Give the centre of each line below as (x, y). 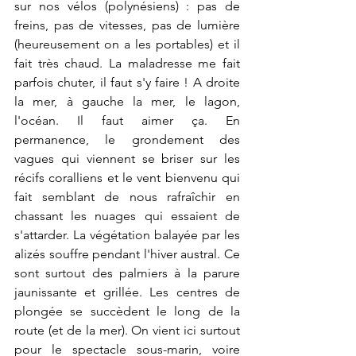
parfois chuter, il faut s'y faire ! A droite (127, 82)
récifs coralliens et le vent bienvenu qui (127, 178)
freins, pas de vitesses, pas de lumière (127, 25)
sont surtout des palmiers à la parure (127, 273)
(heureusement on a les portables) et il (127, 44)
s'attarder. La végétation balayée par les (127, 235)
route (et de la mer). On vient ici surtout (127, 330)
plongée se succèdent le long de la (127, 311)
